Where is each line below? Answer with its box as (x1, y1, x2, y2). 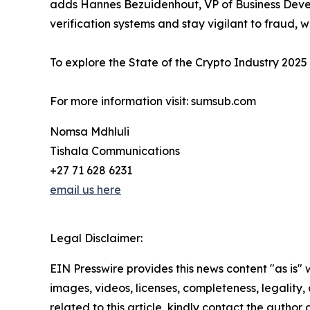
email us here (50, 183, 121, 197)
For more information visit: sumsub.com (50, 94, 256, 109)
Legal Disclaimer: (50, 231, 143, 246)
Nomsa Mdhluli (50, 125, 129, 139)
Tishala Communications (50, 144, 180, 158)
